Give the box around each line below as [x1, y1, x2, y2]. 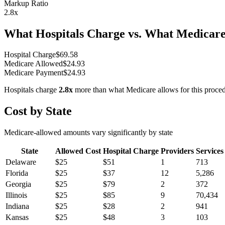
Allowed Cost [55, 147, 101, 156]
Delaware [6, 158, 36, 167]
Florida [6, 169, 28, 178]
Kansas [6, 213, 29, 222]
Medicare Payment [4, 68, 63, 77]
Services [196, 147, 223, 156]
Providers [161, 147, 194, 156]
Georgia [6, 180, 31, 189]
